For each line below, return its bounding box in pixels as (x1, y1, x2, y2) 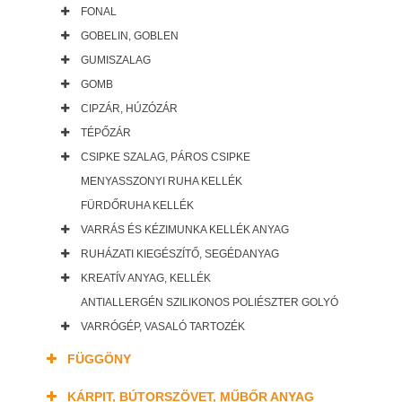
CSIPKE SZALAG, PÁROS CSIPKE (81, 151, 250, 164)
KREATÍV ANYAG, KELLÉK (81, 272, 211, 285)
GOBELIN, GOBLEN (81, 30, 179, 43)
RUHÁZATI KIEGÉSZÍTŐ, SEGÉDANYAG (81, 248, 279, 261)
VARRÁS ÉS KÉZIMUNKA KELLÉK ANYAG (81, 223, 289, 237)
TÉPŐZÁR (81, 127, 131, 140)
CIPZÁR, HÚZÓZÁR (81, 102, 178, 116)
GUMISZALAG (81, 54, 151, 67)
